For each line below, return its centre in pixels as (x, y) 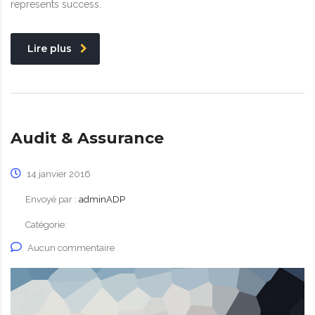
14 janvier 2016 (58, 174)
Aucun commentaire (71, 247)
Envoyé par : (52, 199)
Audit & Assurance (87, 138)
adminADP (102, 199)
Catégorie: (46, 224)
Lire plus (50, 48)
